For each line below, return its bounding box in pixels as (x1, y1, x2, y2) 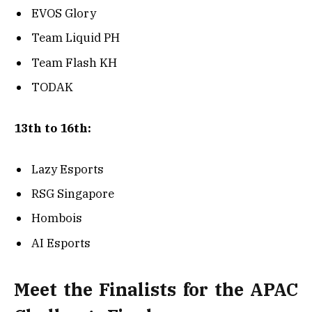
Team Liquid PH (31, 30, 120, 46)
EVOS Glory (31, 5, 96, 21)
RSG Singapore (31, 186, 114, 201)
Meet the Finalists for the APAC (14, 278, 298, 302)
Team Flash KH (31, 54, 117, 70)
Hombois (31, 210, 82, 226)
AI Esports (31, 235, 91, 251)
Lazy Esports (31, 161, 104, 177)
